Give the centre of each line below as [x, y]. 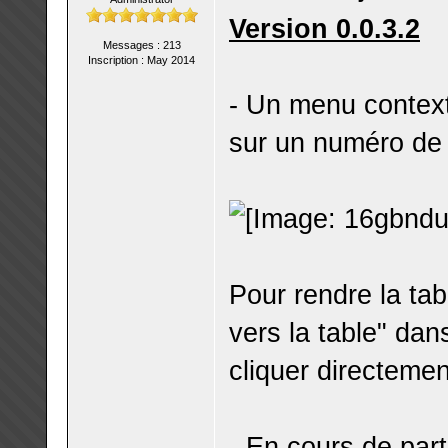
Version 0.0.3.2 [324, 28]
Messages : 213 [141, 45]
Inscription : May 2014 [141, 60]
